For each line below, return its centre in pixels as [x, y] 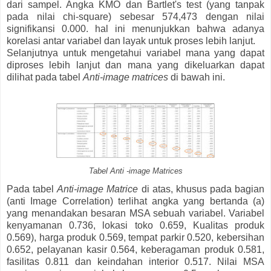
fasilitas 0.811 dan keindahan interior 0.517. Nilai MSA [135, 261]
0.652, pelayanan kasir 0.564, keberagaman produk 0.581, [135, 249]
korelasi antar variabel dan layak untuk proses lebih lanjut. [131, 41]
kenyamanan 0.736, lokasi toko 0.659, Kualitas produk [135, 225]
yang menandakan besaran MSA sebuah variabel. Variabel [135, 213]
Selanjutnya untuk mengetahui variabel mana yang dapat [135, 53]
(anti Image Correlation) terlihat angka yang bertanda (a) [135, 201]
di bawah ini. [197, 77]
